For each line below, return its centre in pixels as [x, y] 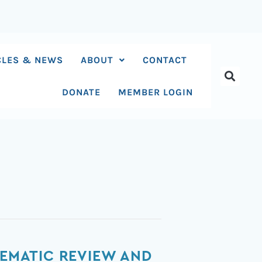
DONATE [82, 92]
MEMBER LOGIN [156, 92]
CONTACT [165, 60]
